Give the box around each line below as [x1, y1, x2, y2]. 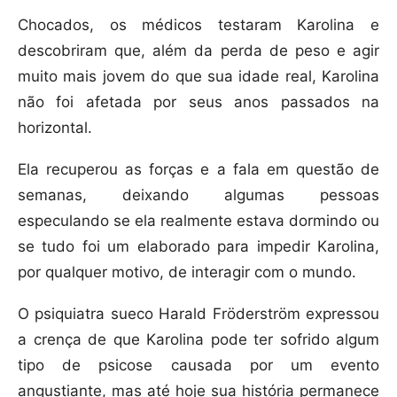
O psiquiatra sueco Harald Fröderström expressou [18, 305, 379, 323]
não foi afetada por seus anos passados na [18, 93, 379, 112]
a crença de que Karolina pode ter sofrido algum [18, 331, 379, 349]
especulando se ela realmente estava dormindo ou [18, 212, 379, 230]
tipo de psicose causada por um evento [18, 356, 379, 375]
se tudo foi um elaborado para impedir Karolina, [18, 237, 379, 256]
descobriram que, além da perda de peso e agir [18, 42, 379, 60]
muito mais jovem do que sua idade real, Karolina [18, 67, 379, 86]
